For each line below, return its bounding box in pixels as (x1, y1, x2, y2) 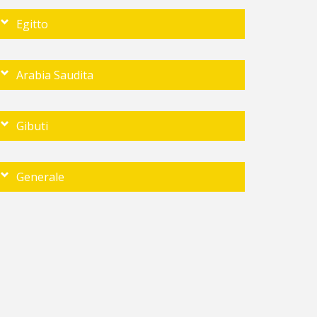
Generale (16, 169, 64, 185)
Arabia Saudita (16, 67, 93, 83)
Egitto (16, 16, 48, 32)
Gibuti (16, 118, 48, 134)
